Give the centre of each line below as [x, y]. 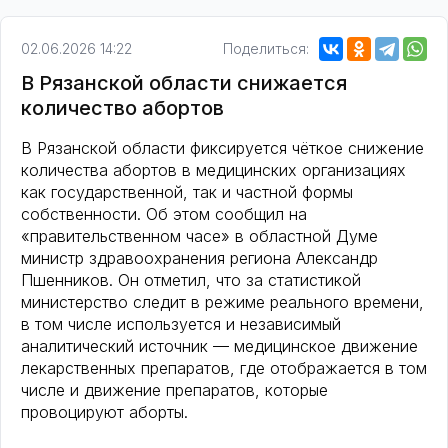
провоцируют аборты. [104, 412]
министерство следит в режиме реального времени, [222, 302]
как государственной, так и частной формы [187, 192]
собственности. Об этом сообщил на [164, 214]
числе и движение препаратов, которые [174, 390]
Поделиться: [266, 49]
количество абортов [122, 108]
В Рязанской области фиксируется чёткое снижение [222, 148]
